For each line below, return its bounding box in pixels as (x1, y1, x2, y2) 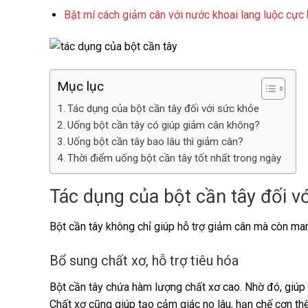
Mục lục (57, 78, 104, 95)
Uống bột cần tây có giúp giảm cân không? (67, 118, 261, 131)
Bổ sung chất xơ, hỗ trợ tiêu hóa (49, 252, 239, 269)
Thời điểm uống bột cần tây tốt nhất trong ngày (67, 151, 282, 164)
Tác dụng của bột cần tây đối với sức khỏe (67, 102, 260, 115)
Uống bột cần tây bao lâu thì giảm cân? (67, 135, 244, 148)
